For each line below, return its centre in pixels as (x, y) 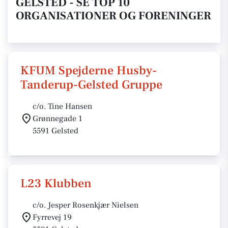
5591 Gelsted (55, 131)
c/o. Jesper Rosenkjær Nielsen (85, 205)
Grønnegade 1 (58, 119)
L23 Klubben (56, 183)
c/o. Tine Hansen (62, 106)
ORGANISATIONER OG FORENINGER (113, 16)
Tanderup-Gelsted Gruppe (91, 85)
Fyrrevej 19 (52, 217)
